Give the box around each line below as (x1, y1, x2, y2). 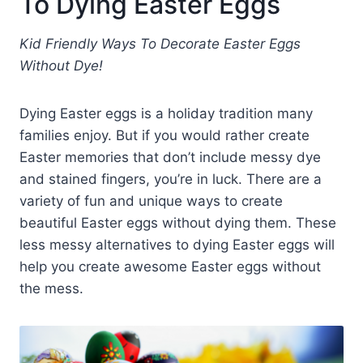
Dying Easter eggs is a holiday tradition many (19, 105, 313, 122)
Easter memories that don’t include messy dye (19, 148, 321, 165)
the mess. (19, 280, 83, 297)
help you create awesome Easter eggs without (19, 258, 321, 275)
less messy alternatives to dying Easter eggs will (19, 236, 335, 253)
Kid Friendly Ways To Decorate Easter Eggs (19, 35, 301, 52)
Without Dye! (19, 57, 103, 74)
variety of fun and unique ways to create (19, 192, 283, 209)
